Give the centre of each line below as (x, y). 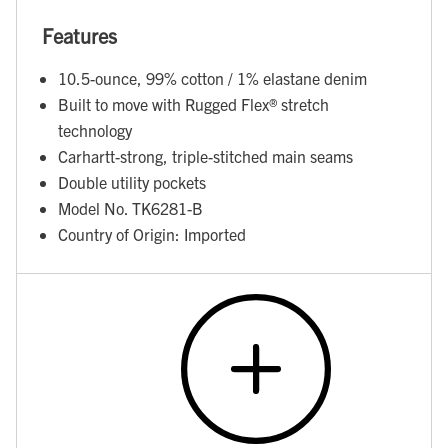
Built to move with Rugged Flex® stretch (193, 104)
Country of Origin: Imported (152, 234)
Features (80, 35)
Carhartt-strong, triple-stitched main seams (205, 156)
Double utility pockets (132, 182)
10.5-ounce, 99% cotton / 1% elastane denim (212, 78)
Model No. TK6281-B (130, 208)
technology (95, 130)
